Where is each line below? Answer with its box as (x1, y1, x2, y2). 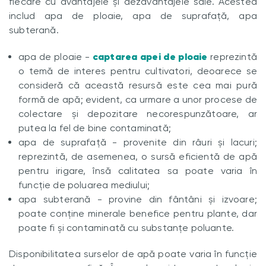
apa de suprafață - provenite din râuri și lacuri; (18, 137, 257, 148)
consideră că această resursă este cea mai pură (18, 80, 257, 91)
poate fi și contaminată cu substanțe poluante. (18, 222, 235, 233)
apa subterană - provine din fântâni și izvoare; (18, 194, 257, 205)
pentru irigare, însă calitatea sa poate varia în (18, 165, 257, 176)
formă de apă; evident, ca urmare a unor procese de (18, 94, 257, 105)
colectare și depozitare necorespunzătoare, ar (18, 108, 257, 119)
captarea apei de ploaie (92, 50, 208, 62)
